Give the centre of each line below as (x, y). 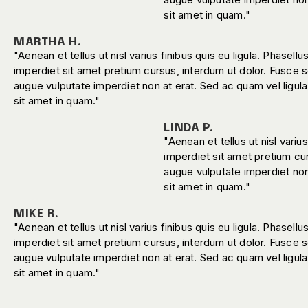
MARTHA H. (48, 42)
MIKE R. (36, 214)
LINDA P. (189, 128)
